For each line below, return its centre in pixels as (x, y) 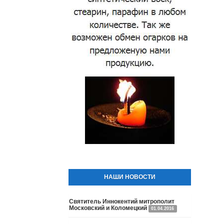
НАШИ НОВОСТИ (130, 177)
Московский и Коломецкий (108, 208)
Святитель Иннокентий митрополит (122, 201)
